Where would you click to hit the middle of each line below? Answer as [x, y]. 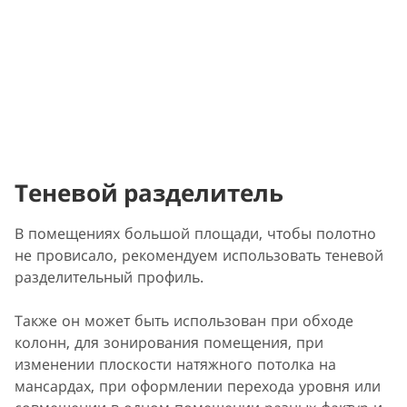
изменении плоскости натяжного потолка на [175, 364]
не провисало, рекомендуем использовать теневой [199, 255]
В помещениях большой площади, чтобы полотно [195, 233]
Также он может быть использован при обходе [184, 320]
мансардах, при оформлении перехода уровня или [198, 386]
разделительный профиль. [109, 277]
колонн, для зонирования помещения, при [169, 342]
